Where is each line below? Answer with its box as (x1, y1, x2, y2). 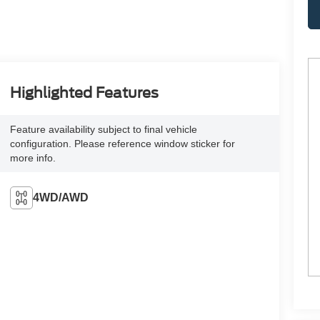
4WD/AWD (32, 191, 89, 204)
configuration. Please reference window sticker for (9, 137, 235, 149)
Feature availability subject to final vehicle (9, 123, 197, 135)
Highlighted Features (9, 84, 159, 101)
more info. (9, 151, 56, 164)
